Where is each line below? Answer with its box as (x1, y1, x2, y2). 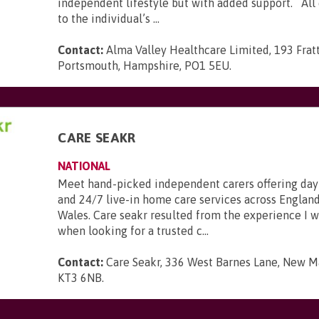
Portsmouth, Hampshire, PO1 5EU (58, 59, 230, 72)
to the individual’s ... (58, 12, 160, 25)
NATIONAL (58, 159, 111, 172)
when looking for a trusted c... (58, 224, 209, 237)
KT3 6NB (58, 271, 103, 284)
